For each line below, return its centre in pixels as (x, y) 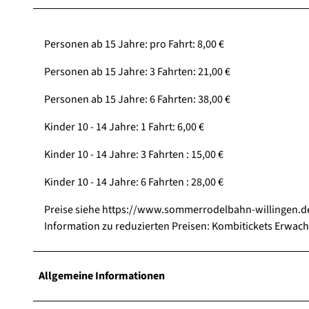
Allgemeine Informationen (102, 276)
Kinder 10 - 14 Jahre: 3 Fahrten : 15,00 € (134, 154)
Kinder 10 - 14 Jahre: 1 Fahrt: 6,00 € (124, 127)
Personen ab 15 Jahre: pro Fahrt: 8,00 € (134, 44)
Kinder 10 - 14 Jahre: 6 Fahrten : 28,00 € (134, 182)
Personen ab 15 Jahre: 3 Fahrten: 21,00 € (137, 71)
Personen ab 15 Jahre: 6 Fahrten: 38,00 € (137, 99)
